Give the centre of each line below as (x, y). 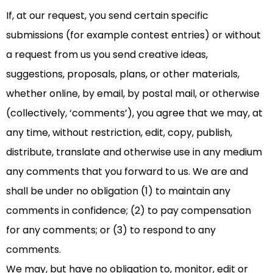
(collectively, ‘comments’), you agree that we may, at (134, 113)
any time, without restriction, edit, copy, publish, (119, 133)
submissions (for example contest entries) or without (133, 35)
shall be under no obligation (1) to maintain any (118, 191)
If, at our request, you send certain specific (107, 16)
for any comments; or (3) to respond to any (111, 230)
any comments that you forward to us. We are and (127, 172)
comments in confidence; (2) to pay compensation (129, 211)
